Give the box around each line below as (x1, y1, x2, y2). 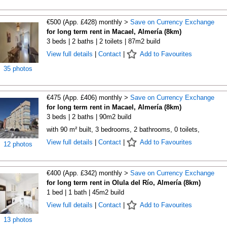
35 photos (4, 65, 32, 72)
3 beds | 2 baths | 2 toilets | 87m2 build (46, 37, 160, 45)
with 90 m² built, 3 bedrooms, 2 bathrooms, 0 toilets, (46, 126, 200, 133)
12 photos (4, 140, 32, 148)
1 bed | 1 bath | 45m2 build (46, 188, 124, 196)
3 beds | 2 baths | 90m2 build (46, 113, 131, 121)
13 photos (4, 216, 32, 223)
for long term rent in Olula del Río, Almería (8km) (46, 179, 201, 186)
